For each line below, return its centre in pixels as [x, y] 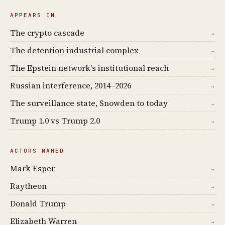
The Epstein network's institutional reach [89, 68]
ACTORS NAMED [37, 151]
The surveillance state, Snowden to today [89, 103]
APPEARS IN [33, 15]
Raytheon [28, 186]
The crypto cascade [47, 33]
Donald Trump [38, 204]
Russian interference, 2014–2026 [71, 86]
